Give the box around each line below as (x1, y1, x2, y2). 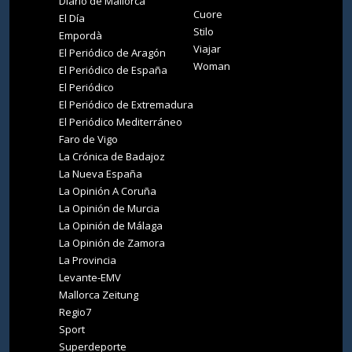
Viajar (193, 42, 221, 57)
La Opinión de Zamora (59, 235, 165, 250)
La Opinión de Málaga (59, 218, 163, 233)
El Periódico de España (59, 62, 167, 77)
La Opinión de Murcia (59, 200, 159, 215)
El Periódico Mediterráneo (59, 114, 182, 129)
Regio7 (59, 304, 91, 319)
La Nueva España (59, 166, 142, 181)
